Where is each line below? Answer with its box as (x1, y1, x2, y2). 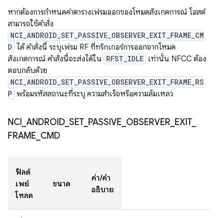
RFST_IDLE (106, 54, 144, 63)
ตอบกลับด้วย (8, 66, 47, 75)
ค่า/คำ (91, 173, 110, 183)
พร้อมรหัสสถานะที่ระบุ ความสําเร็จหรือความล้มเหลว (15, 89, 173, 99)
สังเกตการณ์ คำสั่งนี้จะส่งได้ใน (8, 54, 104, 64)
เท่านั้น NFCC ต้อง (146, 54, 206, 64)
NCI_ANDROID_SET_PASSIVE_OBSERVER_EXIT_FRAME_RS (10, 77, 204, 87)
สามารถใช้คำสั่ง (8, 19, 54, 29)
